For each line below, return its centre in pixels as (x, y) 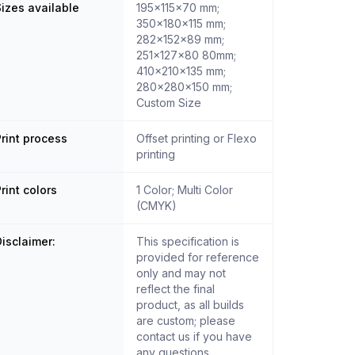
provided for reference (198, 258)
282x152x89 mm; (181, 40)
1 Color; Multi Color (185, 190)
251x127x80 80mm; (187, 55)
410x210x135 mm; (181, 71)
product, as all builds (191, 305)
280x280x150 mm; (185, 87)
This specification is (188, 242)
